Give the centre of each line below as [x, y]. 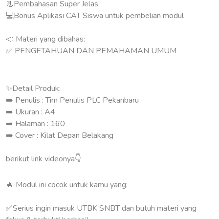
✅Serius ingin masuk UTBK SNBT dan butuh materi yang [101, 208]
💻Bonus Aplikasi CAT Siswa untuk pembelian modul [95, 16]
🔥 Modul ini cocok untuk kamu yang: [67, 185]
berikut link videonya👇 [44, 159]
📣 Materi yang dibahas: [45, 39]
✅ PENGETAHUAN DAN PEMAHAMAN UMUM [91, 51]
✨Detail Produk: [33, 88]
